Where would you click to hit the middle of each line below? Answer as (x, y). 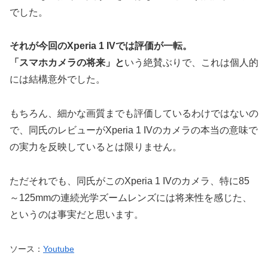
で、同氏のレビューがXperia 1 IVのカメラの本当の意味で (134, 130)
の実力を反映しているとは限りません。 (96, 147)
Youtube (59, 249)
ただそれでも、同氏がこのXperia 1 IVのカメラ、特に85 (130, 181)
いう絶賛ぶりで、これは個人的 (191, 63)
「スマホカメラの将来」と (67, 63)
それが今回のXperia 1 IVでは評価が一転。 (101, 46)
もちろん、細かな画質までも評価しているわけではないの (134, 114)
